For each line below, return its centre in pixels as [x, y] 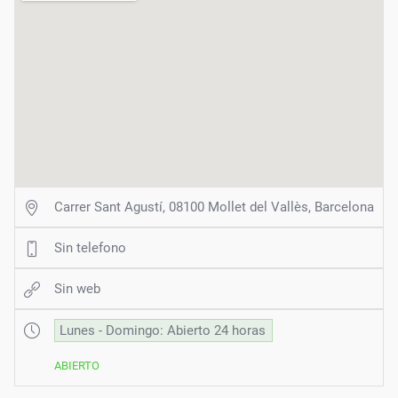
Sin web [77, 288]
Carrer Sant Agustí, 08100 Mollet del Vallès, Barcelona [214, 207]
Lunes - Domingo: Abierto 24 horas [163, 330]
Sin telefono [90, 247]
